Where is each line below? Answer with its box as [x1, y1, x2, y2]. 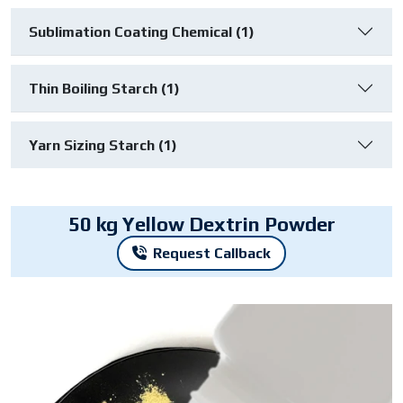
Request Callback [153, 245, 271, 263]
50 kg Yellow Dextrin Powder [67, 212, 336, 237]
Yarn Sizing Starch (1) [29, 136, 177, 154]
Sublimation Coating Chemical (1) [29, 22, 255, 40]
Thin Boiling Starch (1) [29, 79, 180, 97]
